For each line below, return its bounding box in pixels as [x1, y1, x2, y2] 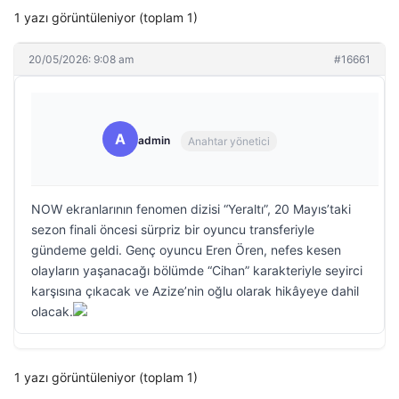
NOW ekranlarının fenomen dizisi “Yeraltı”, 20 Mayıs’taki [31, 201, 351, 216]
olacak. [31, 304, 73, 319]
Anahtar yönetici [188, 134, 270, 148]
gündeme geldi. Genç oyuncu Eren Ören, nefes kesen [31, 242, 341, 257]
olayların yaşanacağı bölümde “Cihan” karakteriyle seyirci [31, 263, 362, 278]
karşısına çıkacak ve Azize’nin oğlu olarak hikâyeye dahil [31, 283, 359, 298]
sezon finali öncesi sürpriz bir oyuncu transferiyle [31, 222, 314, 237]
